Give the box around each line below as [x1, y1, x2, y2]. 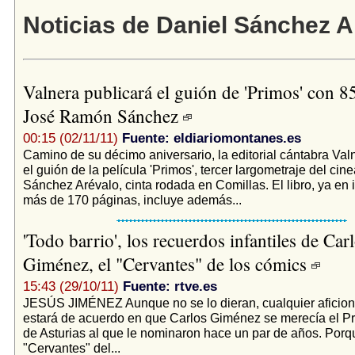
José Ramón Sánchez [22, 103, 183, 128]
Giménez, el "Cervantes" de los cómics [22, 251, 311, 276]
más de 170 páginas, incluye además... [22, 192, 242, 207]
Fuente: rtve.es [122, 278, 217, 294]
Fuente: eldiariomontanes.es [121, 130, 301, 146]
